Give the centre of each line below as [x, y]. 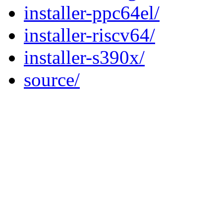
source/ [52, 80]
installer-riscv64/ [89, 35]
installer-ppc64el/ [92, 13]
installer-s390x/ [84, 57]
